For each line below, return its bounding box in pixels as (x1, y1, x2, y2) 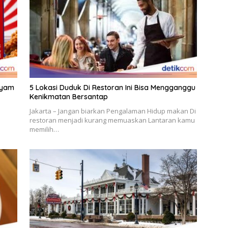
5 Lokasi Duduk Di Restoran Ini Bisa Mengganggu (29, 83, 195, 93)
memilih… (29, 125, 59, 134)
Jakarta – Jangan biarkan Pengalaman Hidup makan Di (29, 106, 196, 116)
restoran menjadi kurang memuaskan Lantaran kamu (29, 116, 195, 125)
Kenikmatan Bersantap (29, 92, 108, 102)
